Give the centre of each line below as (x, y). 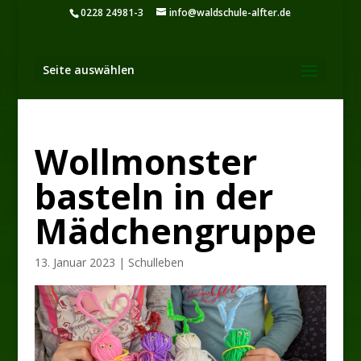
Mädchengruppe (175, 231)
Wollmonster (145, 162)
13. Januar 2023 (75, 262)
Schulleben (156, 262)
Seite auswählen (88, 70)
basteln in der (154, 196)
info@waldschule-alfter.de (230, 12)
